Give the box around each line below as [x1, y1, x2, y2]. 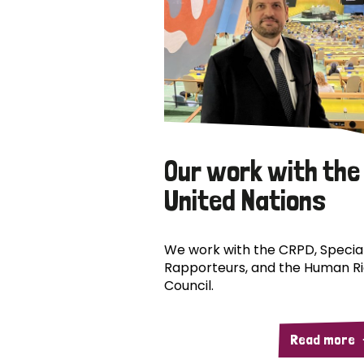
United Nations [164, 182, 326, 218]
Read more [290, 331, 355, 349]
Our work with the [164, 153, 360, 188]
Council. [164, 275, 214, 295]
